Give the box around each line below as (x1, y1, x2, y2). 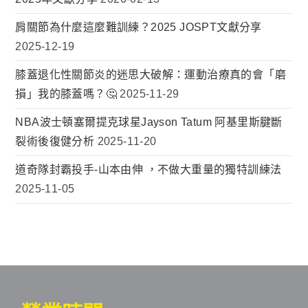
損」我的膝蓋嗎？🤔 (15, 88, 118, 100)
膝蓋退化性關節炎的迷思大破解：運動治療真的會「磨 (15, 69, 287, 81)
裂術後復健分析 (15, 135, 95, 148)
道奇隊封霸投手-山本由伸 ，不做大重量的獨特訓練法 (15, 164, 282, 176)
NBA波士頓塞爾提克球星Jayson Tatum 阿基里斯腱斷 (15, 116, 283, 129)
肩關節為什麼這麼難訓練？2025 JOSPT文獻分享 (15, 21, 262, 34)
